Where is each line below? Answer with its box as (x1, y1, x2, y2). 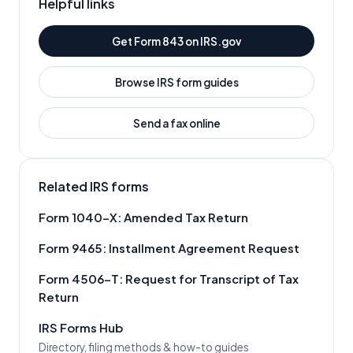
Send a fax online (132, 116, 221, 130)
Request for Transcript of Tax (125, 271, 299, 286)
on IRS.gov (184, 34, 241, 48)
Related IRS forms (39, 178, 149, 195)
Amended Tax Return (124, 210, 248, 225)
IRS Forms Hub (39, 320, 123, 335)
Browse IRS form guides (114, 75, 239, 89)
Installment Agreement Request (109, 240, 299, 255)
